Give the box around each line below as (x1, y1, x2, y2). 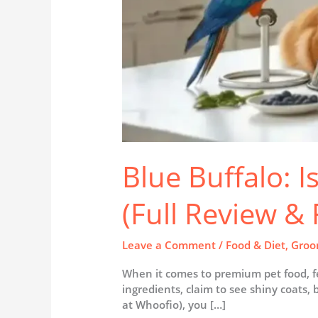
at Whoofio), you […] (122, 297, 226, 312)
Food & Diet (226, 237, 286, 252)
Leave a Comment (122, 237, 216, 252)
